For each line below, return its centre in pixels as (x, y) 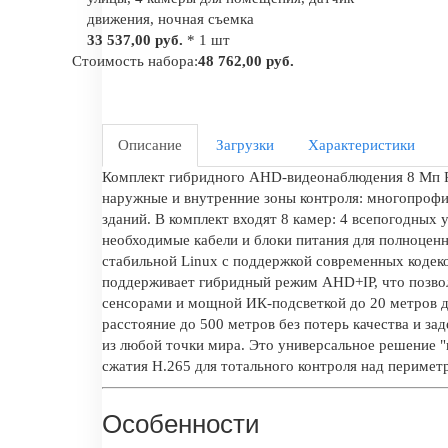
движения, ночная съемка (170, 18)
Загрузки (245, 144)
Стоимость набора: (135, 60)
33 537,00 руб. (135, 39)
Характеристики (361, 144)
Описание (150, 144)
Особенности (181, 424)
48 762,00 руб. (246, 60)
